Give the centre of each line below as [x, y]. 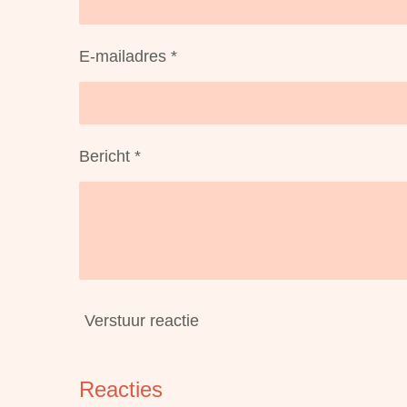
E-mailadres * [128, 57]
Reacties [120, 389]
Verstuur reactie [141, 321]
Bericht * [109, 157]
